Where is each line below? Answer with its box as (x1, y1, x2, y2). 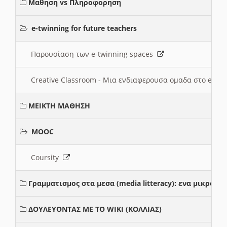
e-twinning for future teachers (31, 23, 137, 33)
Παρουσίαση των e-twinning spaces (31, 49, 157, 59)
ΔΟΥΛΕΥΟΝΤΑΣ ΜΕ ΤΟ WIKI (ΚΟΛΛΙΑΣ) (28, 204, 162, 214)
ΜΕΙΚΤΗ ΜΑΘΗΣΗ (28, 101, 90, 111)
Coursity (31, 153, 63, 163)
